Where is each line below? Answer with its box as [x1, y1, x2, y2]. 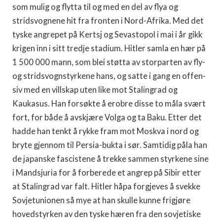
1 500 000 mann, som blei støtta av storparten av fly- [12, 57, 205, 67]
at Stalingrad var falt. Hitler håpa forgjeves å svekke [12, 182, 200, 191]
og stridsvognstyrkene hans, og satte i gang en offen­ [12, 71, 206, 81]
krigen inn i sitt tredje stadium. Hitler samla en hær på [12, 43, 206, 53]
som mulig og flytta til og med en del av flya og [12, 2, 178, 12]
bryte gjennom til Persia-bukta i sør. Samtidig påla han [12, 140, 207, 150]
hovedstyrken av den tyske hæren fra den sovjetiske [12, 209, 201, 219]
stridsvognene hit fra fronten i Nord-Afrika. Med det [12, 16, 204, 26]
